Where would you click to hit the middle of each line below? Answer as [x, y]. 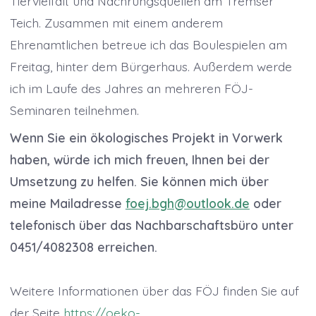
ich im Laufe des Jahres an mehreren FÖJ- [131, 89]
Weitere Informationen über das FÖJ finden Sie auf [154, 291]
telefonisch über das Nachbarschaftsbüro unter [151, 225]
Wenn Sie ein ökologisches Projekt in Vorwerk [146, 138]
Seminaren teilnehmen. [74, 110]
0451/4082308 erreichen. [83, 247]
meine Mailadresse [67, 203]
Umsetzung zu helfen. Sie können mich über [139, 182]
